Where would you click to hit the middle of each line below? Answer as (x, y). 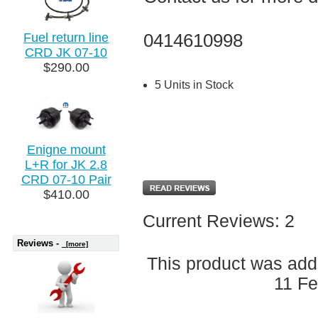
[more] (75, 243)
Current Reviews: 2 (218, 221)
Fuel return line (66, 37)
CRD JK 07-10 (66, 52)
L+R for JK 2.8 (66, 164)
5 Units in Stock (194, 84)
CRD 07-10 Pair (66, 179)
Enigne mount (66, 149)
